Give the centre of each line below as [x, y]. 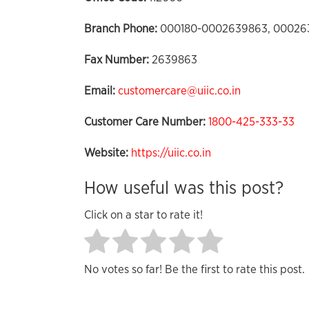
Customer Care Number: [145, 122]
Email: [100, 91]
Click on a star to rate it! [143, 215]
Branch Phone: [122, 29]
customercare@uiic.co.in [179, 91]
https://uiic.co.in [171, 153]
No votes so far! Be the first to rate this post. [195, 270]
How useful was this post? [184, 188]
